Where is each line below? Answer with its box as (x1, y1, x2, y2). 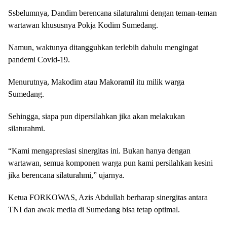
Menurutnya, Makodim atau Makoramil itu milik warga (8, 77, 184, 86)
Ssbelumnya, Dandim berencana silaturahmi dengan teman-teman (8, 8, 217, 17)
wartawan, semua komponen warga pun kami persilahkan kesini (8, 158, 213, 167)
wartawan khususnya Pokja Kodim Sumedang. (8, 20, 158, 29)
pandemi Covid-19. (8, 55, 70, 64)
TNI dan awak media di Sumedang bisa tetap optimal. (8, 205, 180, 214)
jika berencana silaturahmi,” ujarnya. (8, 170, 125, 179)
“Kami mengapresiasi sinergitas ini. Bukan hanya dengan (8, 146, 191, 155)
